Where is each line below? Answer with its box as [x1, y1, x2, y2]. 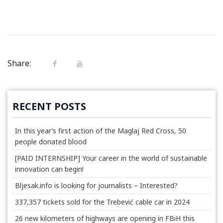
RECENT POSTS [12, 99, 86, 113]
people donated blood [15, 136, 87, 146]
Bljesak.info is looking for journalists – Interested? [15, 180, 178, 190]
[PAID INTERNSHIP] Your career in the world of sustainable [15, 153, 207, 163]
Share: [7, 57, 31, 69]
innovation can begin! [15, 164, 84, 174]
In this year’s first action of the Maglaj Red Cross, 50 [15, 125, 186, 135]
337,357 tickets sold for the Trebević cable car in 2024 [15, 197, 190, 207]
